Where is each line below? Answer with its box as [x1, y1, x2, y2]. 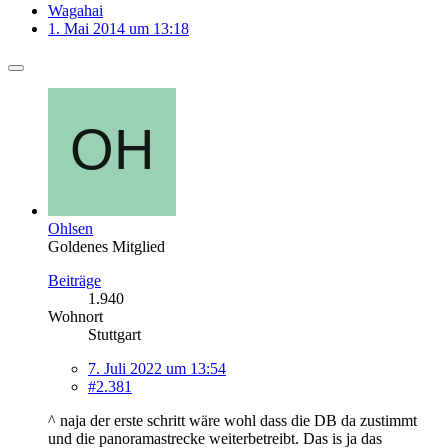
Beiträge [48, 271, 101, 289]
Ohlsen [48, 219, 93, 237]
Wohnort [48, 307, 103, 325]
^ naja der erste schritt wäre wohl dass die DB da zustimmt [48, 411, 417, 429]
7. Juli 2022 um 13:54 [88, 359, 226, 377]
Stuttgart [88, 325, 141, 343]
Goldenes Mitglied [48, 237, 165, 255]
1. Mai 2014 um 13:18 [48, 19, 189, 37]
